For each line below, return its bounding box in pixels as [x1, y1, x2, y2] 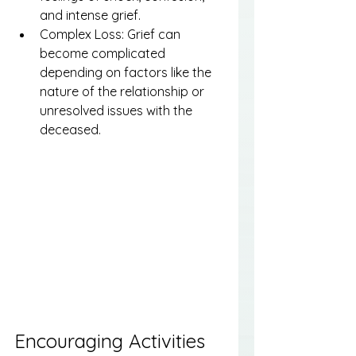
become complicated [40, 45, 168, 61]
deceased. [40, 122, 101, 137]
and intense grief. [40, 7, 141, 23]
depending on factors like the [40, 64, 215, 80]
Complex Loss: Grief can [40, 26, 184, 42]
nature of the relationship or [40, 83, 207, 99]
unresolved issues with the [40, 103, 195, 118]
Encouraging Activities [14, 328, 211, 353]
